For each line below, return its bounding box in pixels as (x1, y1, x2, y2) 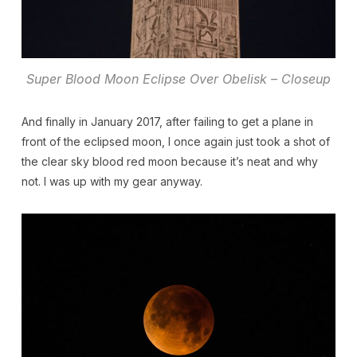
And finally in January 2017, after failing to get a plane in (21, 115, 313, 129)
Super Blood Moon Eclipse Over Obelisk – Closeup (26, 71, 331, 88)
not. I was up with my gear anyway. (21, 175, 202, 189)
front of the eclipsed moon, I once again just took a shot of (21, 135, 330, 149)
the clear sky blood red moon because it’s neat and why (21, 155, 318, 169)
